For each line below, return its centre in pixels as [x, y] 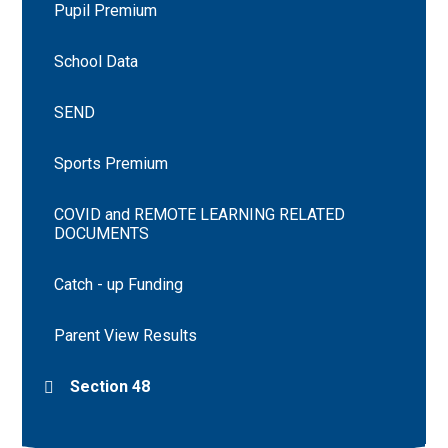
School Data [96, 62]
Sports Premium [111, 164]
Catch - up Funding [119, 285]
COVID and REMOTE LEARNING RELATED [200, 215]
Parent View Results [126, 336]
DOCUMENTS [102, 234]
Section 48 [110, 387]
